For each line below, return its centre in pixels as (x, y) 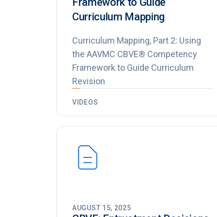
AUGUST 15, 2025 (102, 208)
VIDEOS (85, 102)
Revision (89, 81)
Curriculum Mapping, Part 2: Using (137, 41)
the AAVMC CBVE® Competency (135, 54)
